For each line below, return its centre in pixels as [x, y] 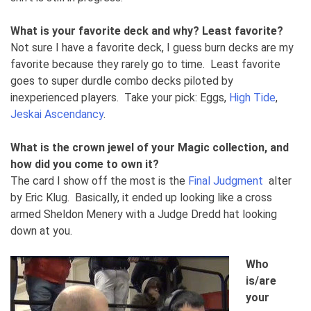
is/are [261, 280]
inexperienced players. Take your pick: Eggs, [120, 97]
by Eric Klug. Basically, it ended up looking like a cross [141, 197]
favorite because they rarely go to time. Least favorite [145, 64]
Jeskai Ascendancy [57, 114]
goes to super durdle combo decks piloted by [122, 81]
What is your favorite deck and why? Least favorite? [147, 31]
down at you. [41, 230]
